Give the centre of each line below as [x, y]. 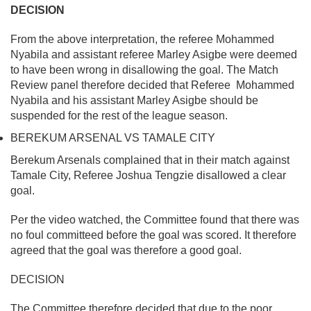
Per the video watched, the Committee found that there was [155, 220]
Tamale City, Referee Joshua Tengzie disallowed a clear [148, 176]
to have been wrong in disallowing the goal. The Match [144, 70]
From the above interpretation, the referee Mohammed [142, 40]
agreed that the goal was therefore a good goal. [126, 251]
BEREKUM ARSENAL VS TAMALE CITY [113, 138]
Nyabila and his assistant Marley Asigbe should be [134, 101]
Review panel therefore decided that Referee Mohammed [152, 85]
